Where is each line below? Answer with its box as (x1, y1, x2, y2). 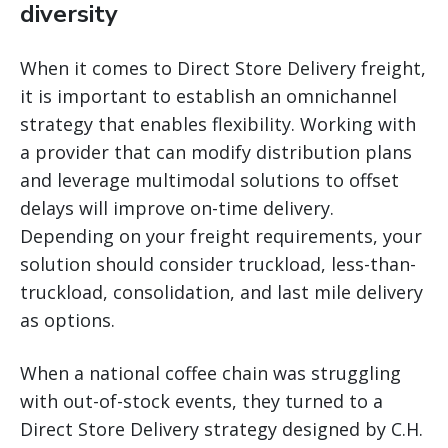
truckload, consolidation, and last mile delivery (20, 280, 423, 305)
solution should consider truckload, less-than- (20, 252, 416, 277)
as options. (20, 308, 115, 333)
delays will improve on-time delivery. (20, 196, 334, 221)
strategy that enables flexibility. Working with (20, 112, 416, 137)
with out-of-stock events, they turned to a (20, 389, 383, 414)
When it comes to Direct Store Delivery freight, (20, 56, 426, 81)
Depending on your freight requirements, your (20, 224, 422, 249)
